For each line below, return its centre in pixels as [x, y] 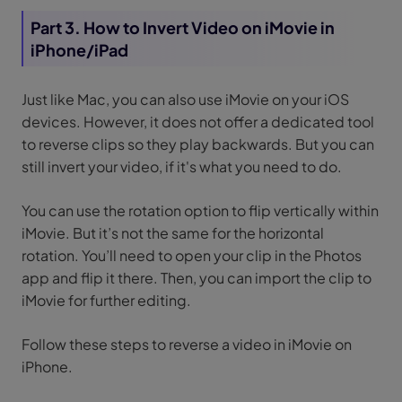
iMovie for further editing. [106, 301]
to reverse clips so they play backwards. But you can [198, 144]
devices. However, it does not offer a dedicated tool [198, 122]
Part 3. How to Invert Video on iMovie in [183, 28]
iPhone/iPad [79, 50]
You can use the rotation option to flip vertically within [200, 211]
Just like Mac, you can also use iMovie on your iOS [185, 100]
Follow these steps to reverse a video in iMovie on [187, 345]
